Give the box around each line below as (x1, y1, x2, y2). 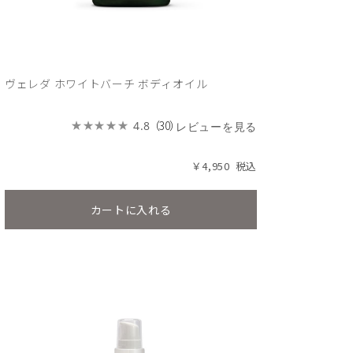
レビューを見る (176, 119, 257, 134)
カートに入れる (90, 201, 172, 217)
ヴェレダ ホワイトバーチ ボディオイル (5, 76, 208, 91)
